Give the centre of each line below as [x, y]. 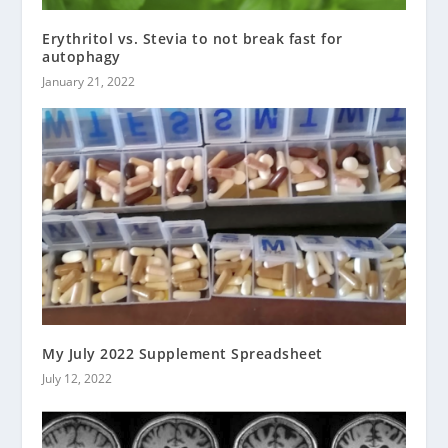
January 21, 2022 [89, 81]
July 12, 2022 [77, 379]
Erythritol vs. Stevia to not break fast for [192, 38]
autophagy [81, 56]
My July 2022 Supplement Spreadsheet [182, 354]
